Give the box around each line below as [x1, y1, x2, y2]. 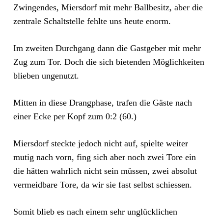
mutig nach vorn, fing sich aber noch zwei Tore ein [13, 152, 196, 162]
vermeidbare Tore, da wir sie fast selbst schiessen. [13, 180, 192, 190]
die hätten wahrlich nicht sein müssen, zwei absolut [13, 166, 197, 176]
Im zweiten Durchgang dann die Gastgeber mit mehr [13, 43, 201, 53]
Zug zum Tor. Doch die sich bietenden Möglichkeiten [13, 57, 204, 67]
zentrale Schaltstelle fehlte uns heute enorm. [13, 16, 171, 26]
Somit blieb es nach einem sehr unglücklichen [13, 207, 177, 217]
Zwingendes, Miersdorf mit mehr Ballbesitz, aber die [13, 2, 203, 12]
